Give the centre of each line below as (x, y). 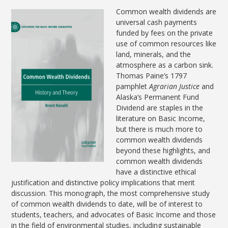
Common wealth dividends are (166, 12)
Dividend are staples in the (160, 108)
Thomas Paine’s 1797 (152, 76)
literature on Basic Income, (161, 119)
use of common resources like (166, 44)
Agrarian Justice (175, 87)
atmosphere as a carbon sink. (165, 65)
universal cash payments (157, 22)
